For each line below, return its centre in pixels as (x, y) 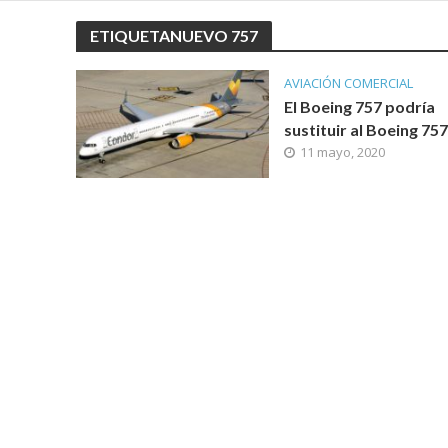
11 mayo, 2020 (342, 152)
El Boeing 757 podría (359, 106)
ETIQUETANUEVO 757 (173, 35)
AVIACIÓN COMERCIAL (348, 83)
